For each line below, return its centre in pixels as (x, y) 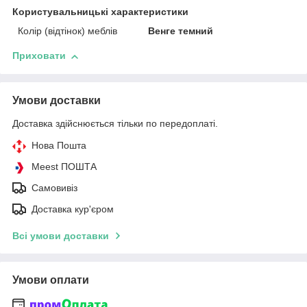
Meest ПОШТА (64, 167)
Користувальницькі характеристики (100, 12)
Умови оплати (51, 280)
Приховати (39, 56)
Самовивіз (54, 188)
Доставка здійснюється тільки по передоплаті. (115, 124)
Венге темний (181, 31)
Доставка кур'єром (73, 209)
